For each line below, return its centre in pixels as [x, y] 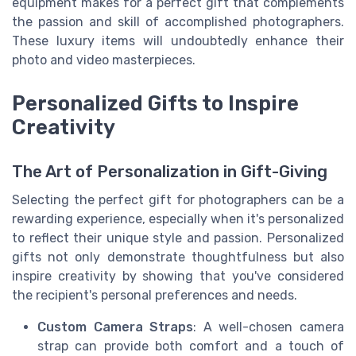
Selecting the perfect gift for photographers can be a [178, 199]
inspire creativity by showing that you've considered [178, 276]
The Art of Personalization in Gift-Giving [170, 171]
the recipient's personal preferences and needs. [155, 295]
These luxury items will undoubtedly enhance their [178, 41]
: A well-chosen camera [269, 327]
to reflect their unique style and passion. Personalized [178, 238]
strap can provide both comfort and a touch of [191, 346]
